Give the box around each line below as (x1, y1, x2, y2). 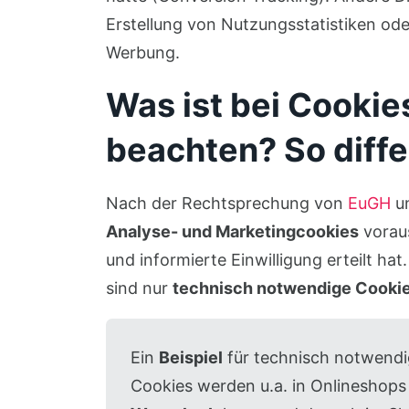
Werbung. (105, 43, 180, 62)
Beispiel (158, 348, 223, 367)
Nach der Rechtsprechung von (105, 194, 348, 213)
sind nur (105, 278, 173, 298)
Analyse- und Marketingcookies (105, 222, 359, 241)
